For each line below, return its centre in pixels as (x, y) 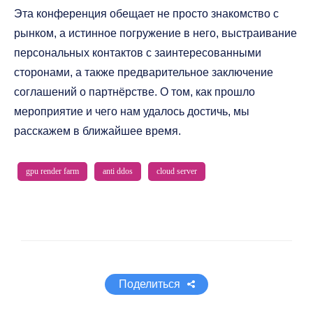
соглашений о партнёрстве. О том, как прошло (134, 92)
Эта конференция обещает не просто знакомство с (146, 14)
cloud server (177, 171)
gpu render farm (52, 171)
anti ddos (118, 171)
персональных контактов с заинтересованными (138, 53)
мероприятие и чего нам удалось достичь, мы (132, 111)
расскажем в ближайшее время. (97, 131)
